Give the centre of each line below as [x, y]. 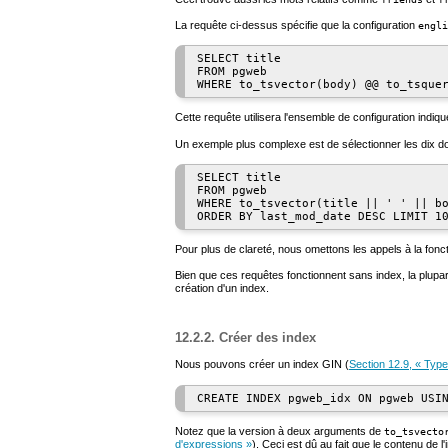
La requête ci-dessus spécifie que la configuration [296, 24]
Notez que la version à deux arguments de [279, 430]
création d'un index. [222, 288]
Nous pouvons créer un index [248, 364]
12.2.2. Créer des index [245, 338]
